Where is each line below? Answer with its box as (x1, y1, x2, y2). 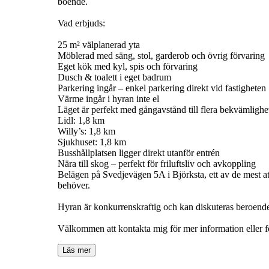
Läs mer (62, 245, 91, 255)
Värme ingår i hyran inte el (58, 93, 159, 104)
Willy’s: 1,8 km (58, 125, 115, 136)
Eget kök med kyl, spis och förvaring (58, 61, 198, 71)
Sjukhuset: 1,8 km (58, 136, 126, 147)
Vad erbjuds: (58, 17, 105, 28)
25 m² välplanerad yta (58, 39, 140, 50)
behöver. (58, 180, 90, 190)
